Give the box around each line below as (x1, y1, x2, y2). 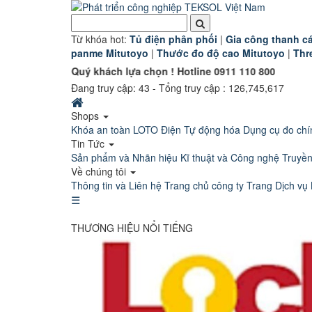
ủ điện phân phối (136, 32, 217, 46)
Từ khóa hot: (71, 32, 130, 46)
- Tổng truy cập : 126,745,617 (150, 81, 284, 95)
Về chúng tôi (71, 164, 129, 178)
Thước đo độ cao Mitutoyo (157, 46, 285, 60)
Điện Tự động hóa (161, 123, 240, 136)
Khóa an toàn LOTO (71, 123, 158, 136)
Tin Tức (71, 136, 107, 150)
